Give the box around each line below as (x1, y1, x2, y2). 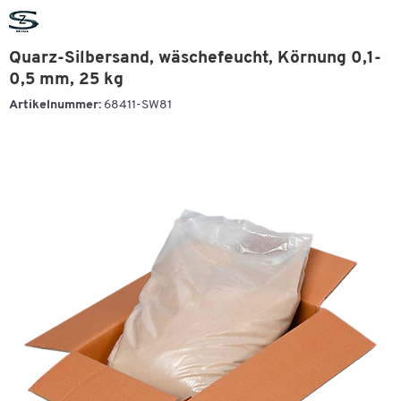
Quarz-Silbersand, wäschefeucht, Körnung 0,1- (9, 50, 381, 67)
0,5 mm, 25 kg (9, 72, 124, 89)
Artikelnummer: (9, 98, 101, 112)
